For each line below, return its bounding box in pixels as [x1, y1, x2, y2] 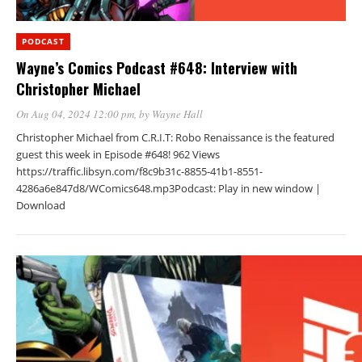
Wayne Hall [152, 106, 203, 121]
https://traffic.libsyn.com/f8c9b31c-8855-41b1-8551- [16, 163, 263, 179]
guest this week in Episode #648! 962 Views [16, 146, 220, 162]
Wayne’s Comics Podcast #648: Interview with [16, 57, 297, 78]
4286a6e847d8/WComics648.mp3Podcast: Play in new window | [16, 180, 321, 196]
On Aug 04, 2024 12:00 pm [16, 106, 134, 121]
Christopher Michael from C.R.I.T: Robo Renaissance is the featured [16, 129, 335, 145]
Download [16, 197, 65, 213]
